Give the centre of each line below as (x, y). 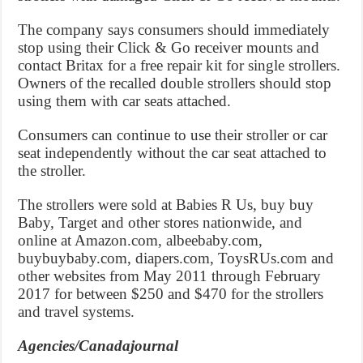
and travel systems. (77, 311)
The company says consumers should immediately (174, 29)
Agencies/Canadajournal (98, 345)
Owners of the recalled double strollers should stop (175, 83)
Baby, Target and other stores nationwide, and (160, 222)
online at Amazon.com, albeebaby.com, (141, 240)
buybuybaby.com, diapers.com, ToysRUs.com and (176, 258)
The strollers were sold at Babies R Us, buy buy (166, 204)
